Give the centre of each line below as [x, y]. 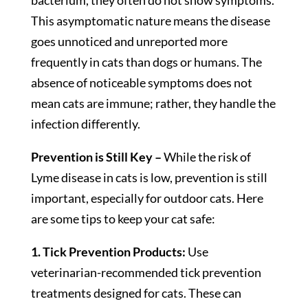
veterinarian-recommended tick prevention [146, 273]
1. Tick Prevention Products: [108, 252]
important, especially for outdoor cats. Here [147, 198]
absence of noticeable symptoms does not [141, 83]
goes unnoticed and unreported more [129, 42]
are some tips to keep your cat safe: [123, 219]
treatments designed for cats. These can [136, 293]
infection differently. [85, 124]
